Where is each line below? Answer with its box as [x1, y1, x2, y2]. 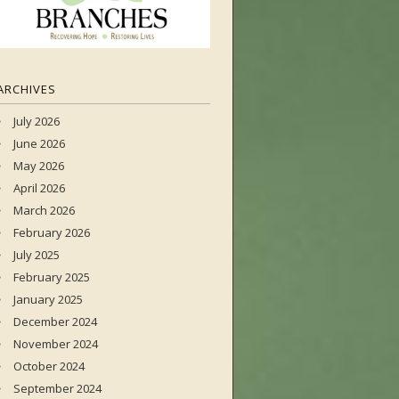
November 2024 [13, 336, 98, 352]
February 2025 [13, 269, 90, 285]
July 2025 [13, 247, 60, 263]
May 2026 [13, 158, 64, 174]
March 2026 [13, 202, 75, 218]
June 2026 [13, 135, 65, 151]
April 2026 [13, 180, 65, 196]
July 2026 [13, 113, 60, 129]
